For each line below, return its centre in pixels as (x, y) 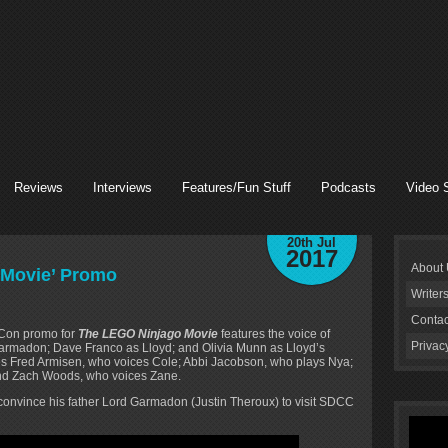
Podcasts (348, 187)
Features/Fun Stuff (236, 187)
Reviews (38, 187)
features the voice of (274, 333)
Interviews (122, 187)
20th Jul (311, 242)
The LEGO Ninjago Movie (148, 333)
